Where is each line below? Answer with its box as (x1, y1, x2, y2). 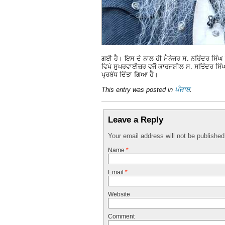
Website (107, 191, 130, 198)
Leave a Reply (108, 115, 164, 125)
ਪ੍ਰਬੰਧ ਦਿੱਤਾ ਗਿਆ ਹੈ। (101, 70, 158, 78)
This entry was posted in (101, 86, 175, 94)
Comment (107, 213, 135, 220)
